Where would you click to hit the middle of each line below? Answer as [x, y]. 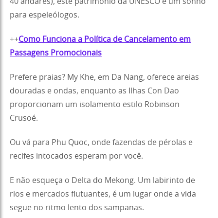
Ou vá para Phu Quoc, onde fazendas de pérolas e [101, 142]
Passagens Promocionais [56, 53]
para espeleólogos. [45, 15]
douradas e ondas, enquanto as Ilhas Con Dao [94, 91]
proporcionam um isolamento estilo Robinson [95, 104]
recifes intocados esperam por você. [76, 156]
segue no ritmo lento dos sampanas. [77, 208]
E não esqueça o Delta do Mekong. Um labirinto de [102, 180]
